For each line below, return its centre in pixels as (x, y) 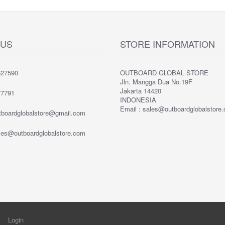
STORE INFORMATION (167, 44)
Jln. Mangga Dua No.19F (156, 82)
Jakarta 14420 (141, 91)
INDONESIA (138, 100)
